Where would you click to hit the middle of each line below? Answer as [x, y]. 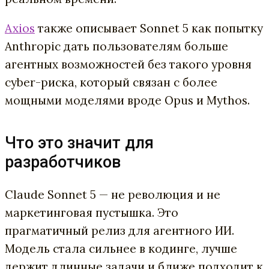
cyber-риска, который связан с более [111, 83]
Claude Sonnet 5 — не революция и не [113, 194]
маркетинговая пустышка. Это [92, 212]
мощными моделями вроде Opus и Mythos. [127, 101]
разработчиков [63, 162]
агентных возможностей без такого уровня [128, 65]
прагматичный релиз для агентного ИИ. [119, 230]
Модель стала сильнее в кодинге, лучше [121, 248]
